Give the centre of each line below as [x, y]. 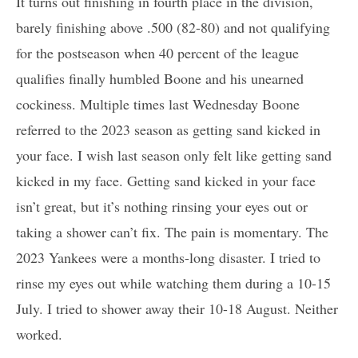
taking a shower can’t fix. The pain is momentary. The [172, 232]
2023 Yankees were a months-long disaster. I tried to [168, 258]
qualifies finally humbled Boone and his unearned [160, 79]
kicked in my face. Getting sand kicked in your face [166, 181]
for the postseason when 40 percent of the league [157, 53]
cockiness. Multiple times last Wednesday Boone [158, 104]
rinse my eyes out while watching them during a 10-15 [173, 283]
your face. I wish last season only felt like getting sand [174, 155]
